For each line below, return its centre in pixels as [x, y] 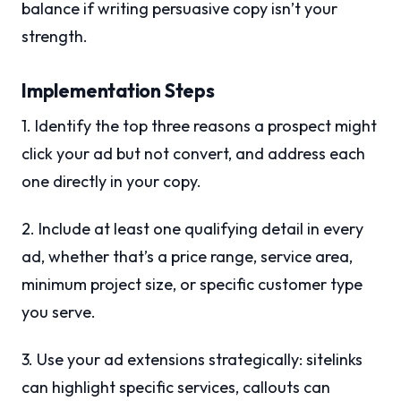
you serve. [59, 312]
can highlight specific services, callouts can [176, 388]
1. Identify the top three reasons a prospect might [199, 126]
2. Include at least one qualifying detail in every [192, 229]
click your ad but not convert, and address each [193, 154]
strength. [55, 37]
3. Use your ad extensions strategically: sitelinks [192, 360]
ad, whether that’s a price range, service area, [187, 257]
